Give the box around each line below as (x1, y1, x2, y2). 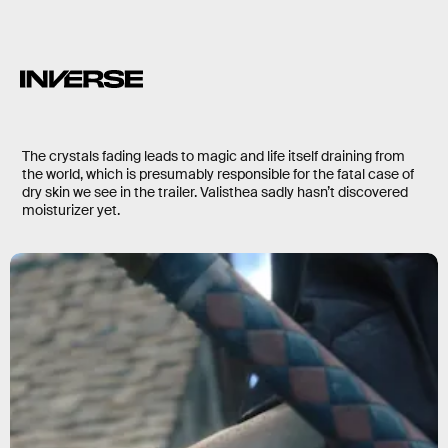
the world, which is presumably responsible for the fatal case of (22, 164, 414, 183)
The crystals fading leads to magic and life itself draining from (22, 146, 405, 165)
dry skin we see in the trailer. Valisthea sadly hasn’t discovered (22, 182, 408, 201)
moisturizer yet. (22, 200, 120, 219)
